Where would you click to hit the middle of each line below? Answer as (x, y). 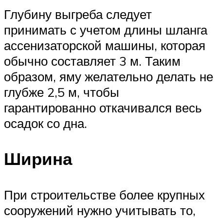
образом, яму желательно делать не (109, 77)
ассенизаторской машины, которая (105, 45)
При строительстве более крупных (104, 194)
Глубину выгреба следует (78, 14)
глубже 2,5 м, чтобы (62, 92)
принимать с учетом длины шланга (106, 30)
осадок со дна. (45, 123)
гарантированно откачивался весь (103, 108)
